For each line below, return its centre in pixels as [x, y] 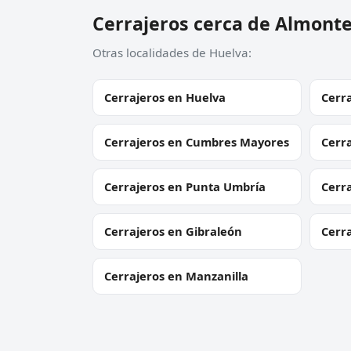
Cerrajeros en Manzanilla [176, 276]
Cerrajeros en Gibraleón [173, 232]
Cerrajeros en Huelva [165, 98]
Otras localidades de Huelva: [172, 53]
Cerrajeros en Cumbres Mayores [197, 142]
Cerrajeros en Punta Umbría [185, 187]
